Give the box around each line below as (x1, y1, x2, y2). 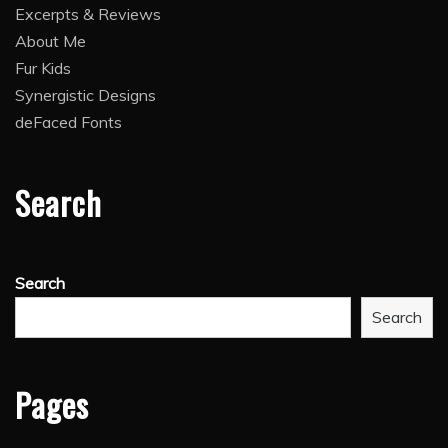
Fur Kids (15, 58, 71, 79)
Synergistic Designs (15, 85, 156, 106)
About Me (15, 31, 86, 52)
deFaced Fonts (15, 112, 122, 133)
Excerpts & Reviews (15, 4, 161, 25)
